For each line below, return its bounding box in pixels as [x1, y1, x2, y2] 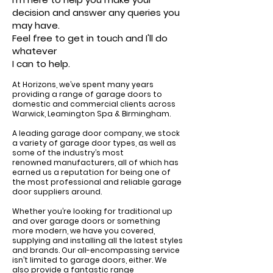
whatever [12, 44, 57, 57]
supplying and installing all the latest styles [12, 235, 183, 246]
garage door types [60, 138, 135, 148]
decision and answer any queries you [12, 6, 180, 19]
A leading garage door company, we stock [12, 128, 180, 138]
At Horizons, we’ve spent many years [12, 79, 154, 90]
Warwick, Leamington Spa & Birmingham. [12, 108, 171, 119]
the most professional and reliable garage [12, 177, 182, 187]
